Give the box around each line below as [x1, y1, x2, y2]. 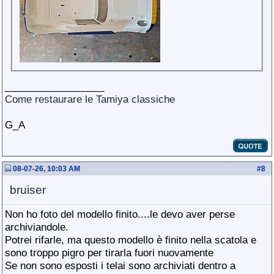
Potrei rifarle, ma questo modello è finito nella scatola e [5, 234, 256, 246]
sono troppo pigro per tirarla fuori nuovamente [5, 246, 213, 259]
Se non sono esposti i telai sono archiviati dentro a [5, 259, 235, 272]
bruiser [10, 183, 46, 196]
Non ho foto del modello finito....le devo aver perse [5, 208, 235, 220]
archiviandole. [5, 221, 68, 233]
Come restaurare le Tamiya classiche [5, 92, 175, 105]
